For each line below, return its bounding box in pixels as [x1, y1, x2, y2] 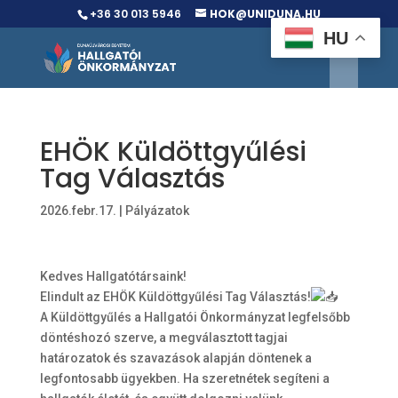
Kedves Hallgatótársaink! [39, 269, 187, 283]
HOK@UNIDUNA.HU [209, 6, 321, 21]
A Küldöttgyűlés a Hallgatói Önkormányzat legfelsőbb [39, 310, 350, 324]
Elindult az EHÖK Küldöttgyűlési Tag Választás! [39, 290, 311, 304]
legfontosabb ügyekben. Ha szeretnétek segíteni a [39, 371, 330, 386]
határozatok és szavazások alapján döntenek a [39, 351, 312, 365]
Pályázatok [124, 203, 189, 218]
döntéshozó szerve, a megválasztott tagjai [39, 330, 288, 345]
